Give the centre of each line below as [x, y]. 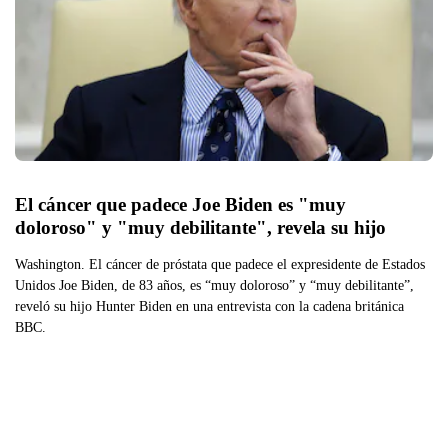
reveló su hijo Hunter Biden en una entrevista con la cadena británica [209, 305]
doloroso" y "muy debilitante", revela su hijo [200, 227]
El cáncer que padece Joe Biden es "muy [180, 204]
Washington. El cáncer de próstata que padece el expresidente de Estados [220, 263]
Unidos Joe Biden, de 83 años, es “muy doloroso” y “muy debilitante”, [214, 284]
